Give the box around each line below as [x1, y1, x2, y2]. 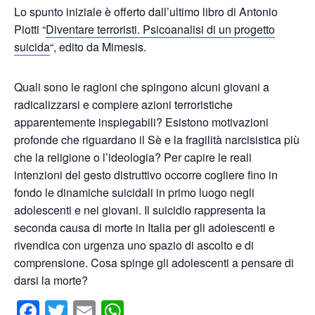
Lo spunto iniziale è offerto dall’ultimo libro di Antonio [14, 3, 278, 20]
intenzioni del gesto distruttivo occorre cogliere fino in [14, 166, 278, 183]
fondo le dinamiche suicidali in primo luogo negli [14, 184, 255, 200]
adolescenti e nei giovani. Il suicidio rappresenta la [14, 201, 266, 218]
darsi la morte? [14, 271, 88, 288]
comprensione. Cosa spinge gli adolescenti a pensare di [14, 254, 294, 271]
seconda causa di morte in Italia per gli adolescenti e [14, 219, 275, 236]
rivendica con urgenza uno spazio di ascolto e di [14, 236, 254, 253]
